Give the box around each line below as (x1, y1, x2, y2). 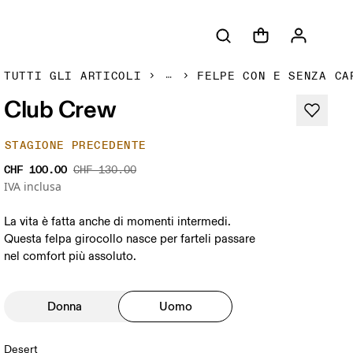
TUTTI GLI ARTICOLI (4, 69, 142, 83)
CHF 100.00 (4, 163, 68, 176)
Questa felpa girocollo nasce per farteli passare (4, 232, 256, 247)
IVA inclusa (4, 179, 62, 194)
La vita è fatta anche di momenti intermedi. (4, 214, 232, 229)
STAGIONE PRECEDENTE (5, 139, 147, 152)
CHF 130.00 (73, 163, 137, 176)
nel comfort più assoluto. (4, 249, 137, 264)
